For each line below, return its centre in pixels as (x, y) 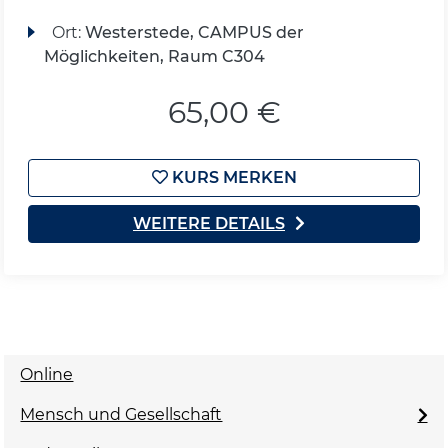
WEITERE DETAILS (209, 223)
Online (47, 374)
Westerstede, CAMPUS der (194, 32)
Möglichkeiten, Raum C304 (155, 56)
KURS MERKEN (232, 177)
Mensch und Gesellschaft (121, 414)
